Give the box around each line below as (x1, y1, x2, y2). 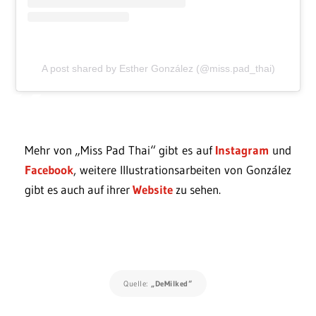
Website (133, 182, 173, 197)
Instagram (215, 142, 269, 158)
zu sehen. (173, 182, 221, 197)
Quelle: (123, 279, 150, 289)
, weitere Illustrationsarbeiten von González (73, 162, 291, 178)
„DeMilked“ (151, 279, 192, 289)
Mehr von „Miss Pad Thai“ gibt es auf (25, 142, 216, 158)
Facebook (25, 162, 73, 178)
